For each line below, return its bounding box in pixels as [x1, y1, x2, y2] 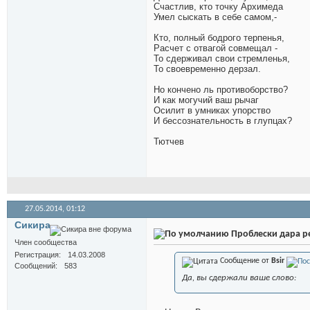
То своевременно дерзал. [154, 64, 261, 75]
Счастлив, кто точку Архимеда [154, 1, 283, 12]
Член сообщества [15, 238, 77, 247]
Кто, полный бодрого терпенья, [154, 33, 284, 44]
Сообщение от [218, 257, 271, 266]
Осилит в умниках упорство [154, 105, 271, 116]
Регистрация [15, 250, 59, 259]
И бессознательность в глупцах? [154, 116, 292, 127]
